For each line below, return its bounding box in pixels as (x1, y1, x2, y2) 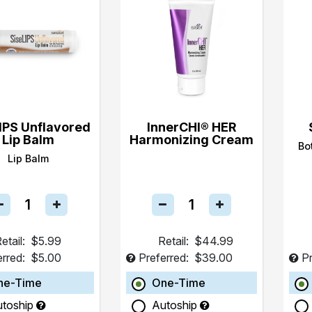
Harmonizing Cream (129, 132, 253, 147)
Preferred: (138, 251, 189, 265)
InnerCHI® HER (146, 120, 236, 134)
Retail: (157, 234, 189, 248)
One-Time (151, 276, 205, 290)
